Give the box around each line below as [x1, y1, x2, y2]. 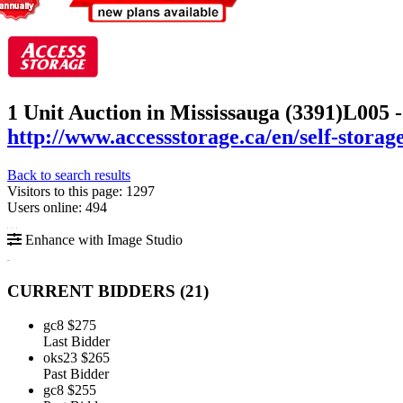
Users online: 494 [7, 199, 107, 215]
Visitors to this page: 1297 [7, 183, 155, 199]
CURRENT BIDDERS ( [7, 281, 185, 300]
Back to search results [7, 166, 130, 183]
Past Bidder [43, 366, 109, 382]
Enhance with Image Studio [22, 231, 183, 247]
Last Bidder [43, 334, 110, 350]
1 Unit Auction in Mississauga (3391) [7, 100, 343, 124]
